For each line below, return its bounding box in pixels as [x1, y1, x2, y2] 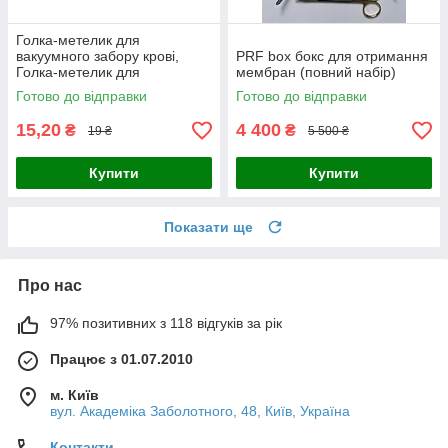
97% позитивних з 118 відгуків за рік [50, 315, 282, 332]
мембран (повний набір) [236, 64, 396, 81]
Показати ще [164, 219, 253, 236]
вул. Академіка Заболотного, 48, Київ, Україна [50, 403, 350, 420]
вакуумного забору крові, [16, 48, 179, 65]
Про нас [18, 277, 82, 295]
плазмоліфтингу [16, 80, 121, 97]
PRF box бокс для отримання [236, 48, 428, 65]
